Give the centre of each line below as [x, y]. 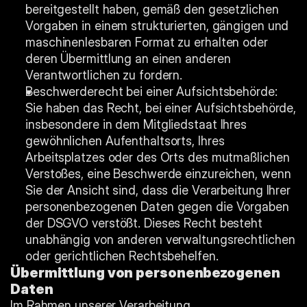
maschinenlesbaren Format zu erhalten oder [147, 42]
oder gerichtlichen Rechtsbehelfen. [122, 256]
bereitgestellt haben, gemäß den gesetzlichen [152, 9]
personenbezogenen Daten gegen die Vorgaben [157, 207]
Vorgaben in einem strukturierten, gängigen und [157, 26]
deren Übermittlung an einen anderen [128, 59]
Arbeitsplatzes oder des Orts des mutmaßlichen [158, 157]
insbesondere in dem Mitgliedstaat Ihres [136, 124]
